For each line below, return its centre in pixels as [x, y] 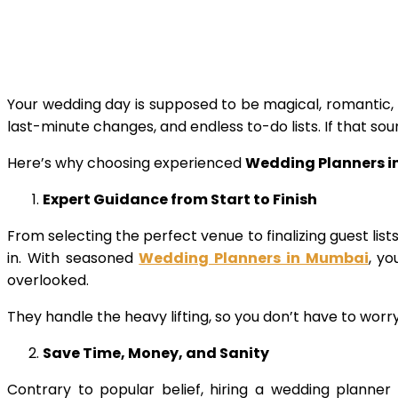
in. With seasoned [73, 258]
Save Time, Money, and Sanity [156, 353]
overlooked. [48, 280]
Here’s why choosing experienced [126, 163]
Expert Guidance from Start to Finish [180, 199]
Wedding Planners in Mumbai [254, 258]
